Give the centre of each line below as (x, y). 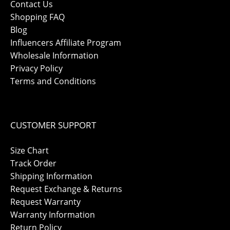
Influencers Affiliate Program (66, 42)
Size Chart (30, 151)
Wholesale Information (54, 55)
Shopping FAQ (37, 17)
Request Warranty (45, 202)
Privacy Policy (36, 68)
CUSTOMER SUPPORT (53, 125)
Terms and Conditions (53, 81)
